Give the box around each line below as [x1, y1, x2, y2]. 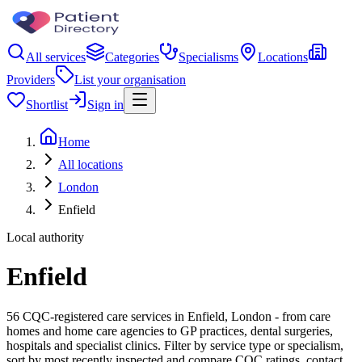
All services [26, 50, 86, 64]
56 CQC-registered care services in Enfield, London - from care [6, 309, 330, 323]
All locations [58, 158, 123, 171]
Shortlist [26, 98, 68, 112]
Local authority [6, 230, 84, 244]
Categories [105, 50, 159, 64]
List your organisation [74, 73, 186, 86]
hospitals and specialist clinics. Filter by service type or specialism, [6, 338, 343, 352]
